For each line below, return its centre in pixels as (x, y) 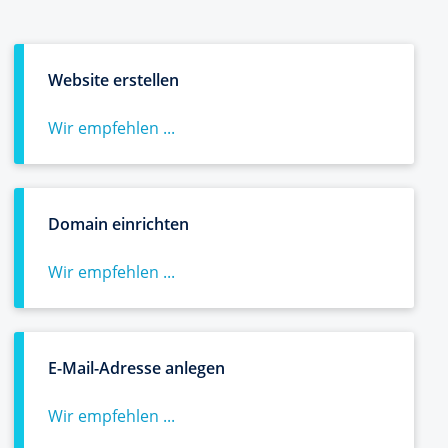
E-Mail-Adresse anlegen (136, 368)
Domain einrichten (118, 224)
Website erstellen (113, 80)
